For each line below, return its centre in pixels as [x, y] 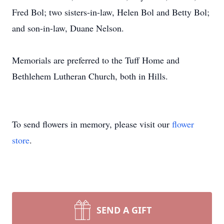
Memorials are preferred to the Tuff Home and [96, 60]
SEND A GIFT [124, 210]
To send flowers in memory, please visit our [92, 124]
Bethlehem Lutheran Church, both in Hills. [90, 76]
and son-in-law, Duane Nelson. [68, 28]
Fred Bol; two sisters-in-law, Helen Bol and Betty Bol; [111, 12]
